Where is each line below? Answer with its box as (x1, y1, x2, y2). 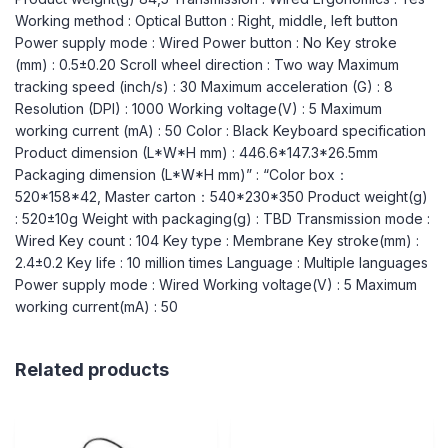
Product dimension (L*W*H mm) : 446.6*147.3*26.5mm (15, 144, 378, 162)
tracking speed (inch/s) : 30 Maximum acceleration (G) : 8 (15, 78, 393, 96)
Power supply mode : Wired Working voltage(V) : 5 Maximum (15, 276, 417, 294)
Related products (15, 359, 169, 381)
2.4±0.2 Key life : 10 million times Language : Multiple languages (15, 254, 428, 272)
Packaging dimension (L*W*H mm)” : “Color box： (15, 166, 349, 184)
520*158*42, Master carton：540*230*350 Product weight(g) (15, 188, 428, 206)
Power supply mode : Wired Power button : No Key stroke (15, 34, 397, 52)
